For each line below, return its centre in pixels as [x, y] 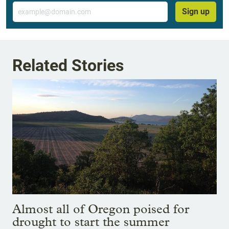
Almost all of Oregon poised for [101, 209]
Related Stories [68, 66]
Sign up [196, 11]
